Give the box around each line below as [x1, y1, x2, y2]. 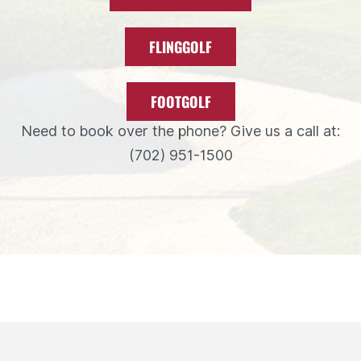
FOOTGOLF [150, 90, 211, 112]
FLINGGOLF [149, 35, 212, 57]
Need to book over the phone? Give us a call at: [21, 122, 340, 139]
